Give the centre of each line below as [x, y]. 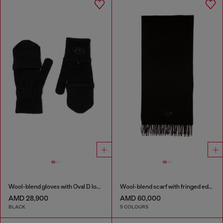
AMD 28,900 [28, 198]
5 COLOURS [134, 207]
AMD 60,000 [140, 198]
